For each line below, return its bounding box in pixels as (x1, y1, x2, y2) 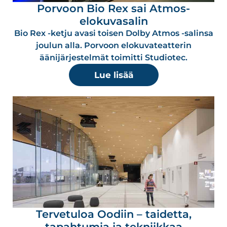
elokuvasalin (79, 15, 148, 28)
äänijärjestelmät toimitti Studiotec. (40, 53, 187, 63)
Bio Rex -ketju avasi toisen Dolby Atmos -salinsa (14, 28, 213, 39)
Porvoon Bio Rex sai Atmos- (37, 2, 190, 15)
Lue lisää (94, 70, 133, 81)
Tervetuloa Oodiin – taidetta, (35, 208, 192, 221)
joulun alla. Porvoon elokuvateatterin (35, 41, 192, 51)
